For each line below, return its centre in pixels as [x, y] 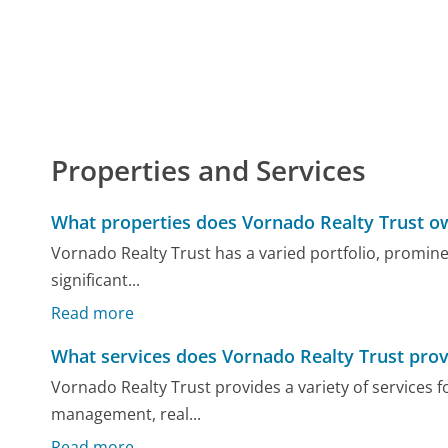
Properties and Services [209, 169]
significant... [96, 280]
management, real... [126, 414]
